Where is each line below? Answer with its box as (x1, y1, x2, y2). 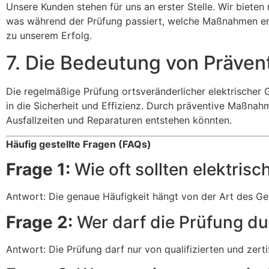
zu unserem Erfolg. (6, 29, 92, 42)
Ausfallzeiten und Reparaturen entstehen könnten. (6, 113, 232, 126)
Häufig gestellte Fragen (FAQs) (6, 138, 151, 151)
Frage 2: (6, 211, 73, 232)
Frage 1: (6, 159, 70, 180)
